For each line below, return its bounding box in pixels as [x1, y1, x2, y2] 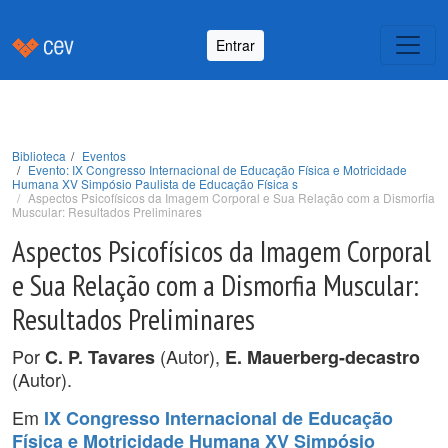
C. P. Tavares [45, 344, 155, 370]
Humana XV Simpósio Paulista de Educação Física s [12, 175, 298, 192]
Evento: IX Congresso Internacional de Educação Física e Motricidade [28, 161, 407, 178]
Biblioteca [12, 147, 66, 164]
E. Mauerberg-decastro [225, 344, 420, 370]
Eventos [82, 147, 126, 164]
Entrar [216, 34, 255, 55]
